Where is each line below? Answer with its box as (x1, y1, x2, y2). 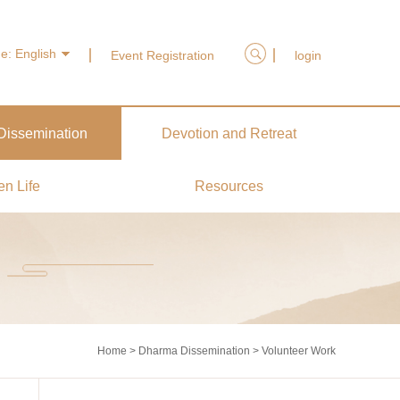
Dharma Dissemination (138, 345, 250, 357)
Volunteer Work (262, 345, 336, 357)
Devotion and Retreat (161, 126, 296, 141)
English (14, 46, 56, 61)
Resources (194, 179, 263, 194)
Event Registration (110, 48, 214, 62)
